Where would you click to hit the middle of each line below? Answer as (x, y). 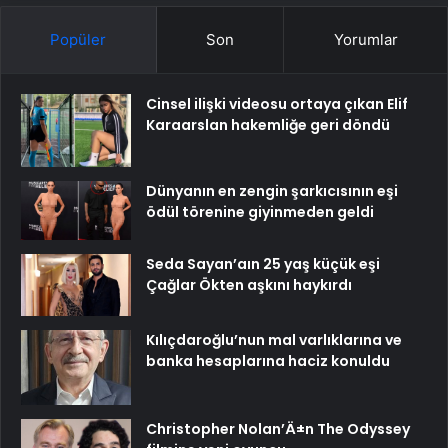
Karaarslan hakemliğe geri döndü (268, 124)
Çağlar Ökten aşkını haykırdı (249, 284)
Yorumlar (365, 39)
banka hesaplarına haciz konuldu (268, 360)
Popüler (78, 39)
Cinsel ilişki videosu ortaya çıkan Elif (277, 103)
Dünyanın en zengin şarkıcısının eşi (272, 191)
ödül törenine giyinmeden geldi (260, 212)
